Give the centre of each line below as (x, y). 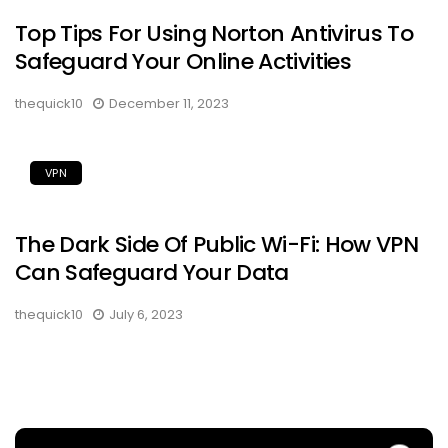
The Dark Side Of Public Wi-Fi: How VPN (216, 244)
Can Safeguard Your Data (152, 272)
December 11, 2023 (169, 103)
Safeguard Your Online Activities (183, 61)
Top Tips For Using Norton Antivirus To (214, 33)
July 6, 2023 (146, 314)
